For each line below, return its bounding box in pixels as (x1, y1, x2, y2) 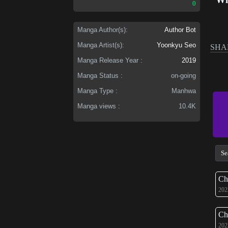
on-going (171, 71, 196, 79)
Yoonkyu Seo (157, 41, 196, 49)
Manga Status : (77, 71, 123, 79)
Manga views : (77, 102, 121, 110)
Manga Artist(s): (77, 41, 125, 49)
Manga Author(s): (77, 25, 128, 34)
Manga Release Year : (77, 56, 143, 64)
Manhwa (172, 87, 196, 95)
